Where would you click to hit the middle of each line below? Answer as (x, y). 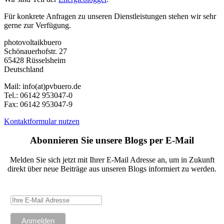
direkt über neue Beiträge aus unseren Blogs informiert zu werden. (112, 169)
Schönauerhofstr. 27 (35, 51)
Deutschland (24, 69)
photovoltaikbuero (33, 42)
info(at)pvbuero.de (51, 86)
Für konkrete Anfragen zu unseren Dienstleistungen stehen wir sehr (110, 16)
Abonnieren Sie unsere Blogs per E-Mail (112, 140)
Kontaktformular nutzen (42, 121)
